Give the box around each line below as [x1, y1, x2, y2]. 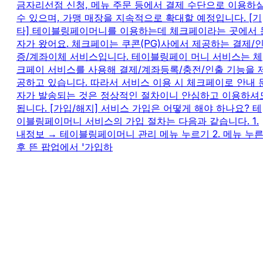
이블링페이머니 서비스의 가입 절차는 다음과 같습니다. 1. [16, 115, 259, 127]
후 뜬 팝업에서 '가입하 [16, 141, 113, 153]
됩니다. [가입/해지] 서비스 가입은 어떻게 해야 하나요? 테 [16, 102, 262, 114]
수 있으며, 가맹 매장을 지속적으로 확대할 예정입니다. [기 [16, 12, 262, 24]
